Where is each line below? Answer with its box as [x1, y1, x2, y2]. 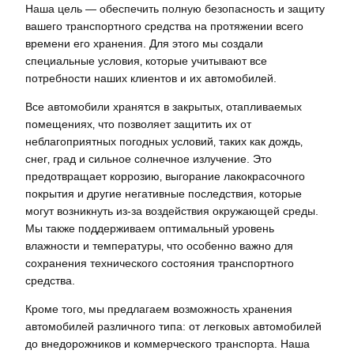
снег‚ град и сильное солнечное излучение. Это [25, 153, 272, 166]
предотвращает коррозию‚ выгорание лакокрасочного [25, 170, 305, 183]
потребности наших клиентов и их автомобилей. [25, 71, 277, 85]
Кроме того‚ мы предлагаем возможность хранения [25, 303, 292, 316]
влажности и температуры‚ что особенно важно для [25, 239, 293, 253]
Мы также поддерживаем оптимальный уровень [25, 222, 274, 235]
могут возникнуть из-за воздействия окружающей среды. [25, 205, 318, 218]
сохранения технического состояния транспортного [25, 257, 294, 270]
